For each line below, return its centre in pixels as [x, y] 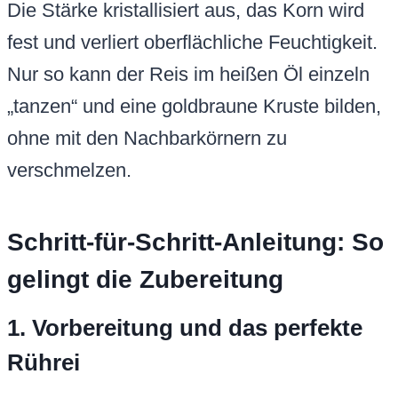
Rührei [44, 363]
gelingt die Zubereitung [145, 280]
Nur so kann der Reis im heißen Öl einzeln [188, 75]
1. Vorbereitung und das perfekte [185, 328]
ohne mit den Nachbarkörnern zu [147, 139]
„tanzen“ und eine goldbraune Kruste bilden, [194, 107]
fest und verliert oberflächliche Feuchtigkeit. [192, 43]
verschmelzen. [69, 171]
